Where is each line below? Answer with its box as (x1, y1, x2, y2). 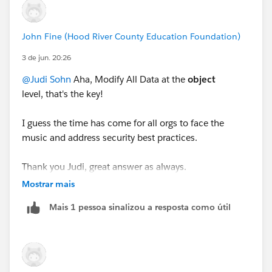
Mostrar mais (22, 178, 75, 189)
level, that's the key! (22, 87, 106, 100)
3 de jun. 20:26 (22, 52, 71, 63)
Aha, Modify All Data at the (71, 73, 188, 85)
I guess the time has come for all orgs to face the (22, 117, 224, 129)
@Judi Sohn (22, 73, 71, 85)
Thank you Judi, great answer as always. (22, 160, 189, 172)
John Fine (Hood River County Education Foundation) (22, 30, 240, 42)
